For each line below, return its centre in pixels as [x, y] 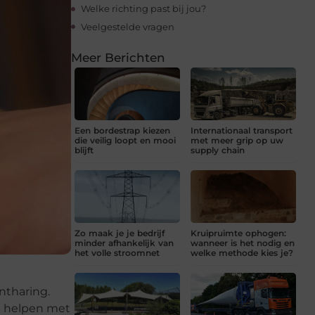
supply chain [218, 150]
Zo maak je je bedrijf [120, 233]
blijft [84, 150]
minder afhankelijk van [124, 243]
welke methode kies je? [242, 253]
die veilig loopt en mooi [125, 141]
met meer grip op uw [237, 141]
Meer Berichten [118, 58]
